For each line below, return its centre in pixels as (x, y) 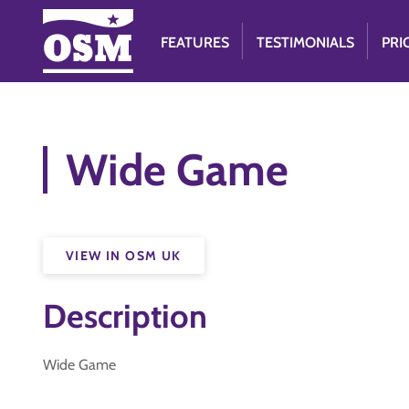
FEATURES (195, 42)
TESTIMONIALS (306, 42)
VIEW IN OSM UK (124, 256)
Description (125, 316)
